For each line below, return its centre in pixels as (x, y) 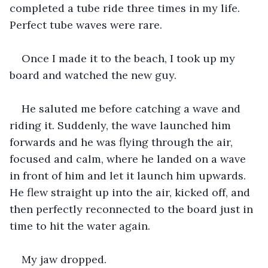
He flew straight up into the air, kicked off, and (131, 192)
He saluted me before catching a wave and (133, 108)
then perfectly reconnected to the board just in (133, 209)
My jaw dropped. (64, 259)
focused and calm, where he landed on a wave (129, 159)
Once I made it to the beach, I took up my (130, 58)
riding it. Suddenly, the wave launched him (122, 125)
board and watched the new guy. (93, 75)
